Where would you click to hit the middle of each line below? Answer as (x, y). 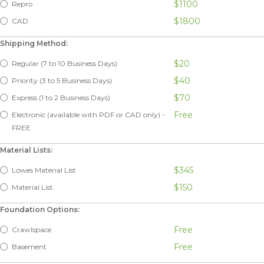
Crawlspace (32, 229)
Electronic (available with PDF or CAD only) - (88, 114)
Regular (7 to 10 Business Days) (65, 63)
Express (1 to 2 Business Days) (61, 97)
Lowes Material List (44, 170)
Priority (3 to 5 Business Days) (62, 80)
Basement (29, 246)
